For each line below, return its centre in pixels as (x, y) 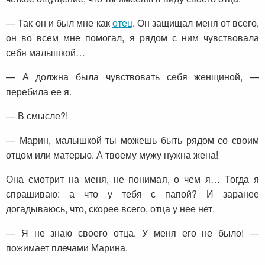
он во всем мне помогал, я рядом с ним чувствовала (132, 38)
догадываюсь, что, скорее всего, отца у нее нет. (110, 209)
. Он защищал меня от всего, (195, 23)
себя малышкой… (46, 53)
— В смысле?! (37, 116)
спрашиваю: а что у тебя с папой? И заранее (132, 194)
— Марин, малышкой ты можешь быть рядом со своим (132, 140)
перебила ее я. (39, 92)
